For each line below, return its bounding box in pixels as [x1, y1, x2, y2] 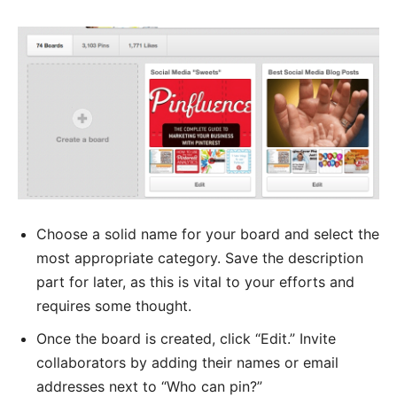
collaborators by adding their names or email [36, 354, 339, 372]
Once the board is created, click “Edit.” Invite [36, 330, 336, 348]
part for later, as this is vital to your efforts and [36, 273, 354, 292]
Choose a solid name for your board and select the [36, 225, 379, 244]
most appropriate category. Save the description [36, 249, 363, 268]
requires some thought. [36, 297, 191, 315]
